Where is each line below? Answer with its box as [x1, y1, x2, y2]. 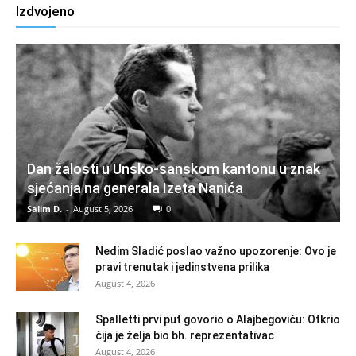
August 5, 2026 [73, 203, 133, 215]
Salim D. [27, 203, 62, 215]
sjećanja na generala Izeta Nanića [27, 180, 243, 197]
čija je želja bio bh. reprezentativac [95, 329, 274, 342]
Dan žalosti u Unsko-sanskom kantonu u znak [27, 161, 320, 178]
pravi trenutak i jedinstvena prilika [95, 261, 269, 274]
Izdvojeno [16, 2, 75, 19]
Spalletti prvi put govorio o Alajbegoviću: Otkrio [95, 313, 340, 327]
